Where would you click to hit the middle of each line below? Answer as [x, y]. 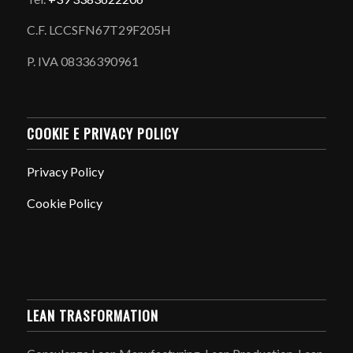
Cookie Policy [64, 203]
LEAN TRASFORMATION [92, 315]
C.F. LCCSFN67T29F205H [98, 30]
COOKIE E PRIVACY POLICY [102, 134]
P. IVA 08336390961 [82, 61]
